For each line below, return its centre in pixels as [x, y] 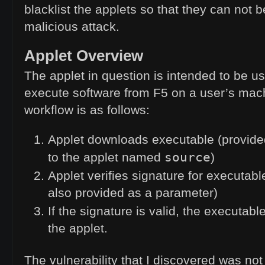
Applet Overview [84, 56]
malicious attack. [72, 27]
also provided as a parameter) [133, 193]
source [188, 157]
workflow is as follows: [87, 110]
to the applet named [106, 158]
